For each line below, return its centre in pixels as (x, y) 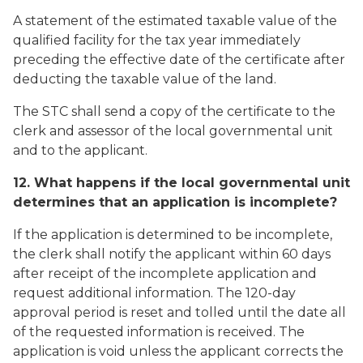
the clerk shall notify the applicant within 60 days (172, 254)
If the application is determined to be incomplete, (173, 235)
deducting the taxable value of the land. (145, 79)
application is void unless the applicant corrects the (178, 351)
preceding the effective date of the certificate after (179, 60)
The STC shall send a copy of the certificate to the (174, 111)
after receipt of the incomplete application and (165, 273)
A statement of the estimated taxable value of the (175, 21)
